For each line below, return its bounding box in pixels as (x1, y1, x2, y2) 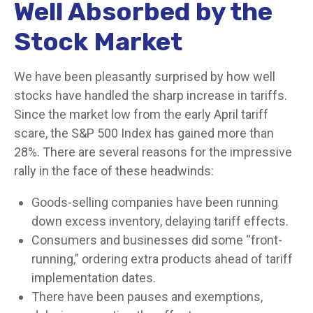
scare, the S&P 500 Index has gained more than (14, 126, 274, 140)
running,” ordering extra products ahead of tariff (31, 252, 293, 266)
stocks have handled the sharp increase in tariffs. (14, 88, 287, 103)
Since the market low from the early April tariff (14, 107, 268, 122)
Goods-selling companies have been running (31, 195, 278, 210)
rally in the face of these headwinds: (14, 163, 214, 178)
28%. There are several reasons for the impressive (14, 145, 292, 159)
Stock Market (14, 27, 182, 57)
